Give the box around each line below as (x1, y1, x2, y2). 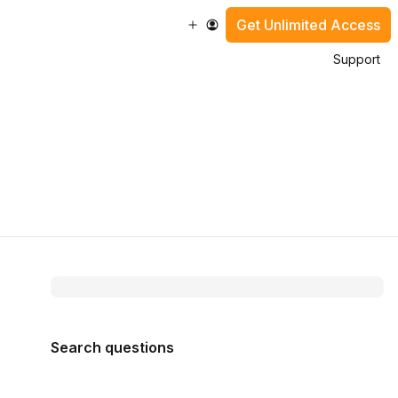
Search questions (50, 338, 174, 356)
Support (333, 52, 380, 67)
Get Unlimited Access (236, 16, 380, 34)
